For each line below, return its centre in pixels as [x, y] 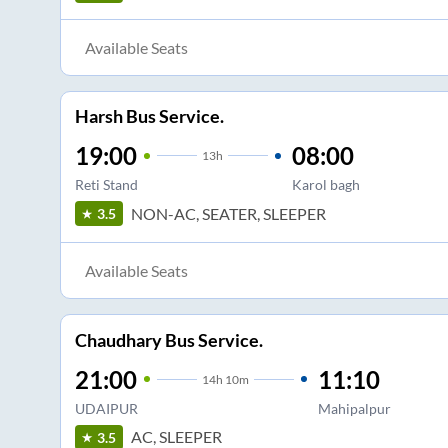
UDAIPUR [106, 408]
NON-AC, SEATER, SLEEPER [228, 213]
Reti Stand [106, 185]
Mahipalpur [354, 408]
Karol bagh [325, 185]
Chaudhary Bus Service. [168, 339]
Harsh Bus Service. [149, 116]
